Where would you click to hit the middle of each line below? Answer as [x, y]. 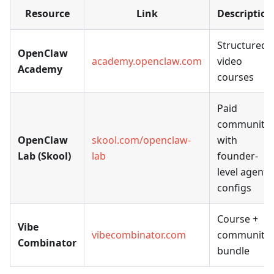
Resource [47, 14]
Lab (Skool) [44, 156]
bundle [233, 251]
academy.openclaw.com [147, 61]
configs [234, 188]
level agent [242, 172]
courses [235, 77]
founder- [238, 156]
